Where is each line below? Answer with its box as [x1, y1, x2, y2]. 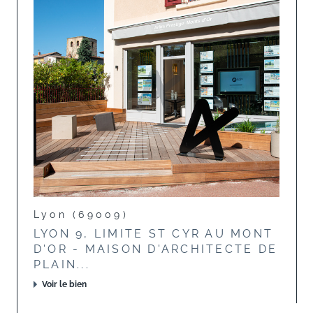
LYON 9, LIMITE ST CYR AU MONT [34, 227, 274, 240]
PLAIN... [34, 258, 90, 271]
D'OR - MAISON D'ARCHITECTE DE [34, 242, 278, 256]
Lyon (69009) [34, 208, 129, 220]
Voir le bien [42, 279, 87, 290]
